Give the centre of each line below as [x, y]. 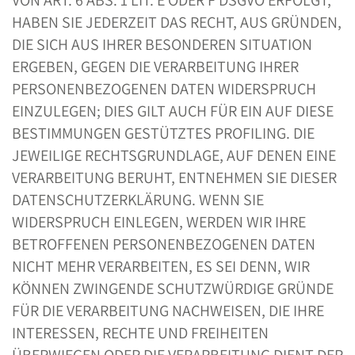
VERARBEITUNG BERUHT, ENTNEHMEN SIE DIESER [174, 177]
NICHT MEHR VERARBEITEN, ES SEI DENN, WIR [161, 266]
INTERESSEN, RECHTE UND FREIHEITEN [140, 333]
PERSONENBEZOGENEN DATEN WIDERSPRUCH [164, 89]
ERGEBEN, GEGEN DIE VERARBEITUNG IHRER [155, 67]
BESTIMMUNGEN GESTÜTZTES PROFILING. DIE [163, 133]
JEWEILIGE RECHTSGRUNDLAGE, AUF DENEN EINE [174, 155]
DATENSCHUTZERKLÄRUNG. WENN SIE [138, 200]
